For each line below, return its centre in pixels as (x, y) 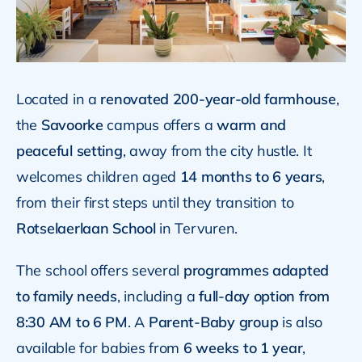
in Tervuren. (197, 228)
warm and (251, 124)
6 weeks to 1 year (243, 347)
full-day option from (264, 296)
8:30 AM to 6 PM (72, 322)
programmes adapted (256, 270)
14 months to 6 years (251, 176)
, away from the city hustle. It (217, 150)
